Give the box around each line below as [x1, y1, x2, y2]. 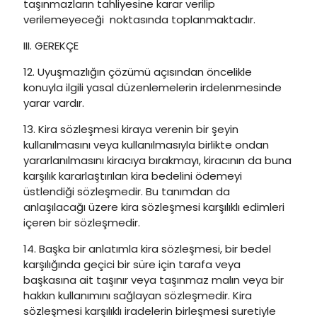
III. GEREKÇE [23, 38, 79, 53]
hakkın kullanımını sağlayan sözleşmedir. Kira [23, 288, 252, 303]
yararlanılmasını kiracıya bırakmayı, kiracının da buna [23, 153, 292, 168]
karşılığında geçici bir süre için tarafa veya [23, 257, 241, 272]
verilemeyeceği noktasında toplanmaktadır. [23, 12, 255, 27]
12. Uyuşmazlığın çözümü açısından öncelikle [23, 64, 252, 79]
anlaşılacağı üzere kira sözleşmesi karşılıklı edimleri [23, 200, 284, 214]
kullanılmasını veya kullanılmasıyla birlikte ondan [23, 137, 269, 152]
